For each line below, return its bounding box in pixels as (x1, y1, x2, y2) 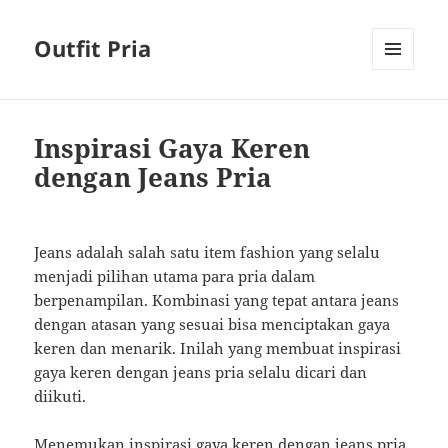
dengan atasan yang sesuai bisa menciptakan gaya (34, 314, 391, 335)
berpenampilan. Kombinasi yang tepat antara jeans (34, 290, 400, 311)
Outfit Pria (34, 33, 152, 64)
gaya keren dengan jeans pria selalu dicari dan (34, 362, 368, 383)
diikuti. (34, 386, 87, 407)
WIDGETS (372, 103, 429, 121)
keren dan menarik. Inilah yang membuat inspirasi (34, 338, 402, 359)
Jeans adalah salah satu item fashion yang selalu (34, 242, 381, 263)
